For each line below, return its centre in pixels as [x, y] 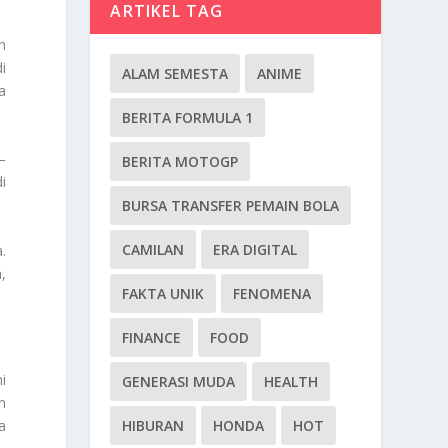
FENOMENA [272, 293]
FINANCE [152, 337]
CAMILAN [153, 249]
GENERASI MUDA [179, 381]
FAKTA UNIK [163, 293]
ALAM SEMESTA [175, 73]
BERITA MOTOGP [180, 161]
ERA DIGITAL [255, 249]
